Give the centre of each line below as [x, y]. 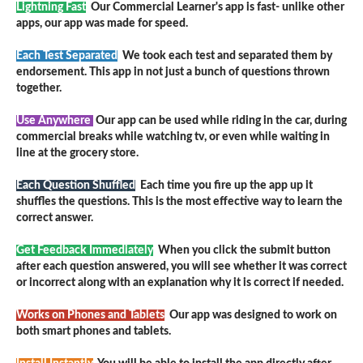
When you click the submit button [243, 250]
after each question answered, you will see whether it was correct [181, 266]
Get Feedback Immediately [85, 250]
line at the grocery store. [77, 153]
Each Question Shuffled [76, 185]
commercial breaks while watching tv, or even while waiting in [173, 137]
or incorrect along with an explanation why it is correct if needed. [180, 282]
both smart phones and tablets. [94, 331]
